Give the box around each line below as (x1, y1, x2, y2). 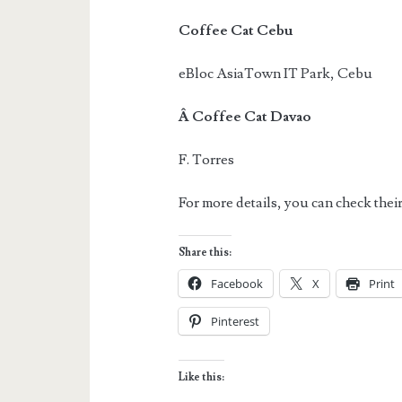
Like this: (179, 370, 225, 384)
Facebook (211, 275, 264, 292)
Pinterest (211, 312, 260, 329)
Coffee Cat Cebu (179, 21, 293, 39)
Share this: (179, 245, 232, 259)
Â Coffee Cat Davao (179, 107, 312, 126)
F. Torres (179, 150, 235, 169)
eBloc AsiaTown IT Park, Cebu (179, 64, 373, 83)
